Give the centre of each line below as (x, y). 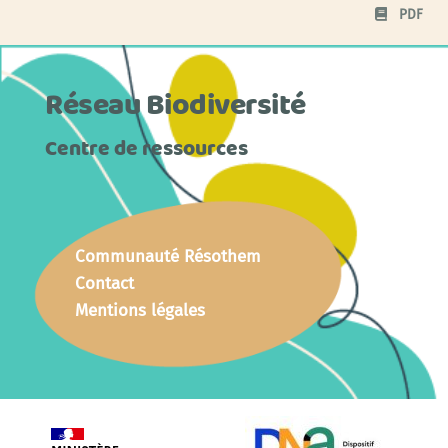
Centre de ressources (146, 149)
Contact (104, 283)
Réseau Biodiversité (175, 106)
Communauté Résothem (168, 256)
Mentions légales (140, 310)
